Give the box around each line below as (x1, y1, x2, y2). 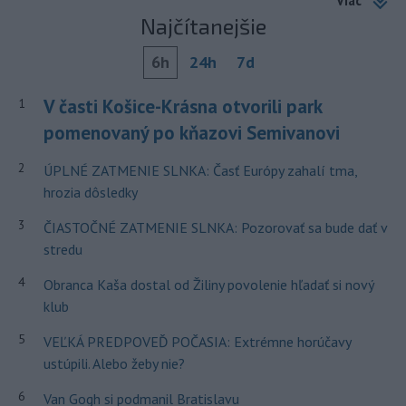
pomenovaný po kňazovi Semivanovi (43, 120, 340, 145)
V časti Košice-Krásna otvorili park (43, 93, 322, 119)
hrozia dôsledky (43, 182, 138, 201)
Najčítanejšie (140, 12, 266, 39)
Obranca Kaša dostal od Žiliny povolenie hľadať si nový (43, 275, 373, 294)
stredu (43, 239, 82, 258)
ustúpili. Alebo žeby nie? (43, 353, 185, 372)
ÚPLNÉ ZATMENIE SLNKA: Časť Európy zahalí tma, (43, 160, 357, 179)
